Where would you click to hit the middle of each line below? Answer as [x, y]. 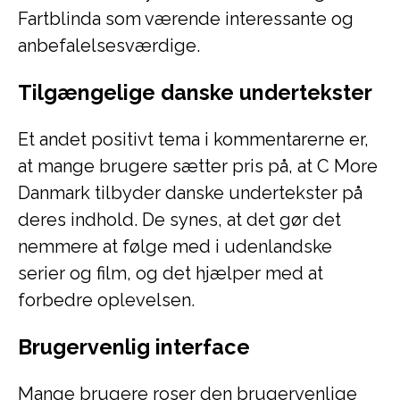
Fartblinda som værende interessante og [186, 19]
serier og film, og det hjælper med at [171, 273]
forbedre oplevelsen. [106, 300]
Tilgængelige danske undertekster [195, 92]
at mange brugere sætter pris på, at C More [198, 166]
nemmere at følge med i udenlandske [175, 246]
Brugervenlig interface [134, 347]
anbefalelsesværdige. [109, 46]
